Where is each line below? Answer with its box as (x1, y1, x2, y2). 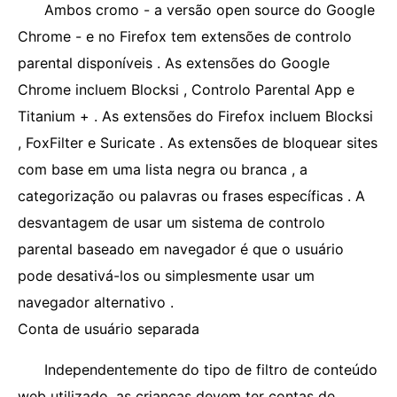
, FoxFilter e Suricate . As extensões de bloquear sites (18, 134, 378, 152)
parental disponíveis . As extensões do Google (18, 54, 330, 72)
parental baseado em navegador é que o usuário (18, 240, 344, 258)
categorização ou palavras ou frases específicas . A (18, 187, 365, 205)
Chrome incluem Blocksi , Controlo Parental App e (18, 81, 354, 98)
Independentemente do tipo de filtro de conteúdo (44, 361, 378, 378)
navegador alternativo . (18, 293, 174, 311)
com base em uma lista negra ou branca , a (18, 160, 307, 178)
